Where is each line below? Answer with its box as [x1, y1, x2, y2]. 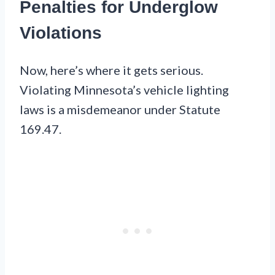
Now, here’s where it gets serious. [20, 62, 203, 77]
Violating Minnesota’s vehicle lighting [20, 82, 229, 97]
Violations [20, 23, 102, 42]
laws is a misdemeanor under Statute [20, 101, 220, 117]
